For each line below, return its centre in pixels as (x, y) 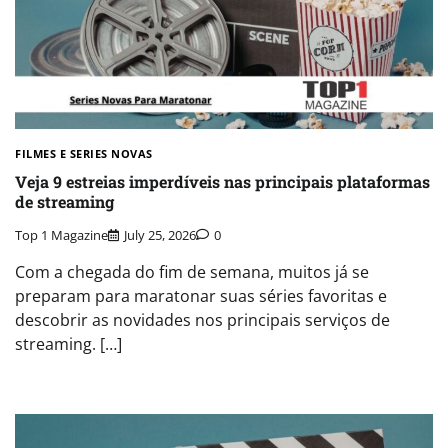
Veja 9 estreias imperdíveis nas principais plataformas (222, 182)
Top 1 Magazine (61, 234)
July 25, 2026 (160, 234)
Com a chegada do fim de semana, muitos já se (192, 271)
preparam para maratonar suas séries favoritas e (201, 295)
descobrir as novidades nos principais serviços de (202, 319)
